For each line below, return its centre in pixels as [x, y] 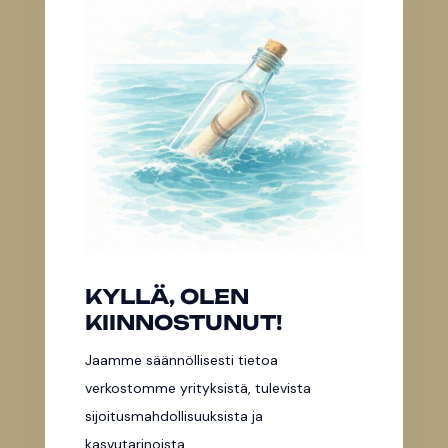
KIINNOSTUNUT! [183, 322]
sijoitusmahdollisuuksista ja [173, 415]
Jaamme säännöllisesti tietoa [181, 359]
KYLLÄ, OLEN [166, 296]
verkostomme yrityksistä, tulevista [197, 387]
